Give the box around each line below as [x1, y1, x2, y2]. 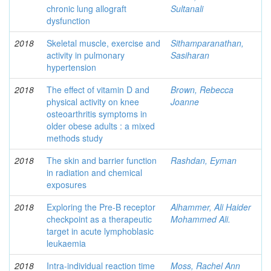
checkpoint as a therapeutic [47, 213, 152, 225]
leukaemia [47, 237, 86, 249]
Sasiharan [171, 49, 209, 61]
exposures [47, 178, 87, 191]
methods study [47, 132, 103, 144]
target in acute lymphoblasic [47, 225, 154, 237]
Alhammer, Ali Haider [171, 201, 251, 213]
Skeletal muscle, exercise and [47, 37, 160, 49]
